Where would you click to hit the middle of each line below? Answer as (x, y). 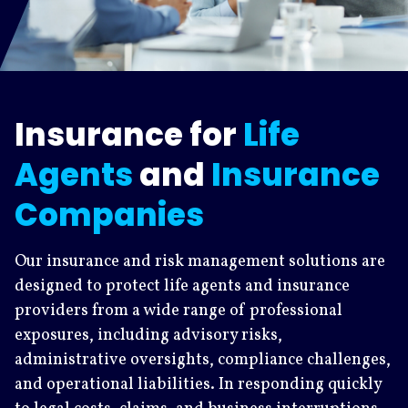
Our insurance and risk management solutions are (200, 261)
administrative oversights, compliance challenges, (203, 360)
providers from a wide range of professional (178, 311)
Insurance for (129, 134)
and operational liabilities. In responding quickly (198, 384)
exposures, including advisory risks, (148, 335)
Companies (109, 214)
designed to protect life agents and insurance (182, 286)
